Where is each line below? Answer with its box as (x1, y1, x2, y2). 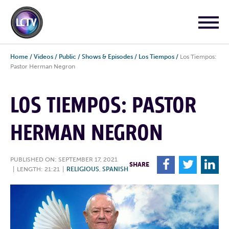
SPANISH (102, 166, 128, 173)
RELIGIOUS (66, 166, 99, 173)
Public (59, 53, 76, 60)
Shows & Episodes (82, 53, 133, 60)
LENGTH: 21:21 (17, 166, 60, 173)
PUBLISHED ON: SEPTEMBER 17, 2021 (10, 156, 118, 163)
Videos (34, 53, 53, 60)
